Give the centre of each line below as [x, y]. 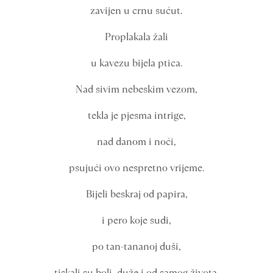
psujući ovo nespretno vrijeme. [136, 168]
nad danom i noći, [136, 142]
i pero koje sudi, [136, 220]
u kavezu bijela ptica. [136, 63]
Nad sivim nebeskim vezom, [136, 89]
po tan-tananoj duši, [136, 246]
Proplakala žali [136, 37]
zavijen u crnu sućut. [136, 11]
